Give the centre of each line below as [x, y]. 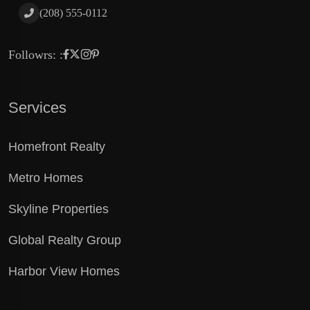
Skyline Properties [58, 209]
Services [37, 108]
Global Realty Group [65, 240]
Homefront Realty [57, 147]
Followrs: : [36, 55]
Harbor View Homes [64, 272]
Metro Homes [46, 178]
